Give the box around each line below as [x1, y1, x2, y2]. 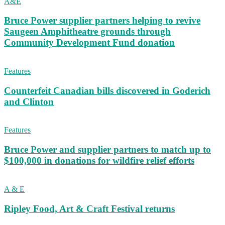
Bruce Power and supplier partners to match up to [4, 144, 211, 155]
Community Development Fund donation [4, 37, 175, 48]
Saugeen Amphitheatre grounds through [4, 26, 171, 37]
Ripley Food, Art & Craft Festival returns [4, 203, 175, 214]
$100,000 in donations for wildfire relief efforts [4, 155, 194, 166]
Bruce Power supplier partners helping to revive [4, 15, 200, 26]
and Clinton [4, 96, 54, 107]
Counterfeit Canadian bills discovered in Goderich [4, 85, 210, 96]
